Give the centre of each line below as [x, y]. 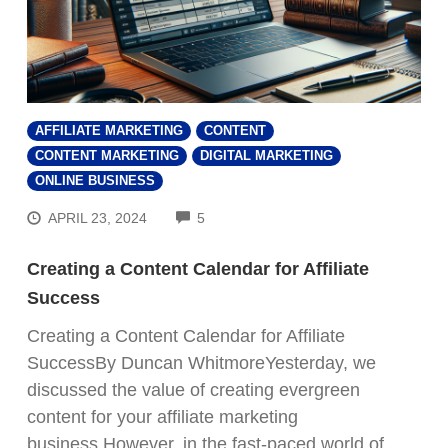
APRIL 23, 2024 [98, 218]
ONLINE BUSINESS [95, 180]
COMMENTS [245, 215]
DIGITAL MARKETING [266, 155]
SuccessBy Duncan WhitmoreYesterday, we [201, 363]
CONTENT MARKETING [107, 155]
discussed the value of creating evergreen [193, 390]
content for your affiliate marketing [162, 417]
